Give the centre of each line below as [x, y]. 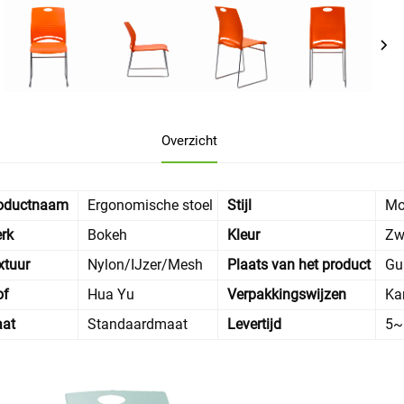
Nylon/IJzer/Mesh [145, 265]
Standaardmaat [138, 325]
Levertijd [254, 325]
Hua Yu [111, 295]
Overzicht [189, 141]
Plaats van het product [299, 265]
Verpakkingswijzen [287, 295]
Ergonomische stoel [150, 206]
